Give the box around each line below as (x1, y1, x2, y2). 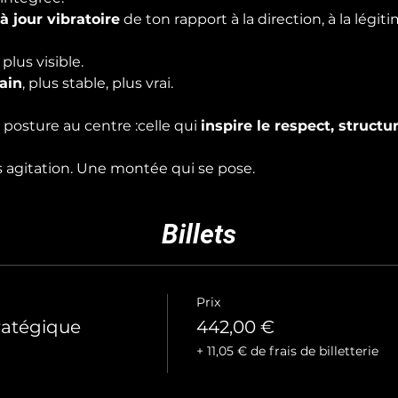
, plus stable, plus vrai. (21, 75, 173, 92)
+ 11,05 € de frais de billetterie (195, 343, 378, 359)
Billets (162, 219, 236, 250)
